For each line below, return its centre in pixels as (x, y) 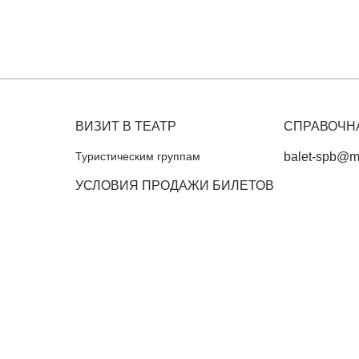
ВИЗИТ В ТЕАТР (126, 126)
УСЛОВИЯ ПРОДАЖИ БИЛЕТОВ (175, 186)
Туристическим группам (138, 156)
